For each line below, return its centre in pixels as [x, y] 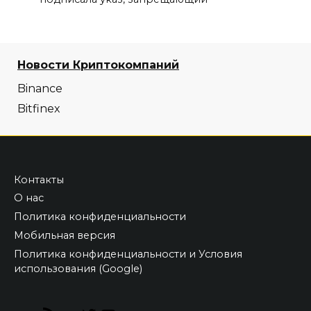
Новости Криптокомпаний [98, 65]
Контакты [39, 179]
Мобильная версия [65, 235]
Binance [40, 88]
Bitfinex [39, 108]
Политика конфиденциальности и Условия [128, 254]
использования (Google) [78, 268]
